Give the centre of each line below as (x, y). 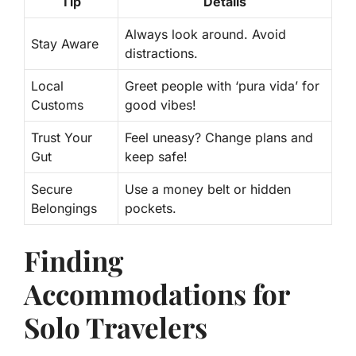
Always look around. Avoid (205, 34)
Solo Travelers (116, 327)
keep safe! (156, 156)
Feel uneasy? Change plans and (219, 137)
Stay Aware (65, 43)
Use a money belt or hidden (208, 189)
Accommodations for (157, 293)
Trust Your (62, 137)
